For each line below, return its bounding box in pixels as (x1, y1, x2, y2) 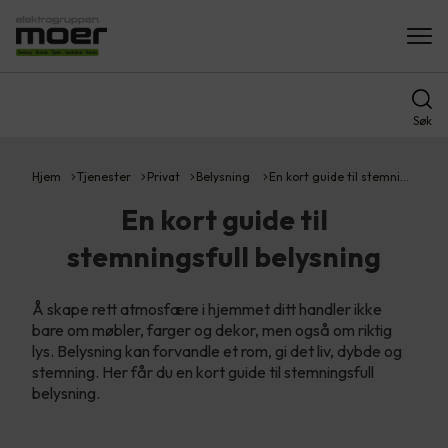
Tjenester (77, 169, 131, 184)
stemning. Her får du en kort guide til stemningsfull (32, 362, 374, 382)
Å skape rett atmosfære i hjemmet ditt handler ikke (32, 299, 382, 319)
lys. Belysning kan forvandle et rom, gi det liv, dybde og (32, 341, 402, 361)
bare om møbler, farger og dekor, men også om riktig (32, 320, 392, 340)
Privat (147, 169, 180, 184)
